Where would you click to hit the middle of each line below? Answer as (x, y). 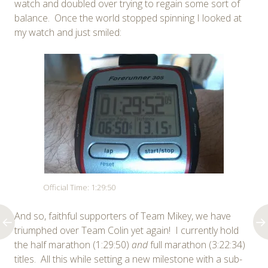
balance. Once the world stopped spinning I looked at (128, 18)
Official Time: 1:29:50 (80, 187)
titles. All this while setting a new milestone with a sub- (128, 259)
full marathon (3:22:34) (198, 244)
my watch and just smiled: (68, 32)
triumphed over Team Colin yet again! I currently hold (127, 230)
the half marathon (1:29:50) (73, 244)
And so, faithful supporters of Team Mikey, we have (123, 216)
